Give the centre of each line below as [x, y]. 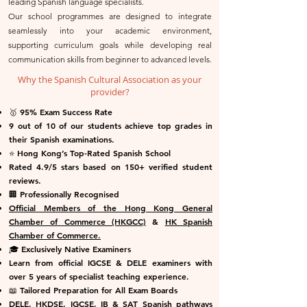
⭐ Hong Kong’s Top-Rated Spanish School [90, 153]
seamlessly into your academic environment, [110, 30]
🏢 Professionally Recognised [64, 194]
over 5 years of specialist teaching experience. [99, 276]
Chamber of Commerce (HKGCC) [77, 221]
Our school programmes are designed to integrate [110, 16]
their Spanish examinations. [62, 139]
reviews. [25, 180]
